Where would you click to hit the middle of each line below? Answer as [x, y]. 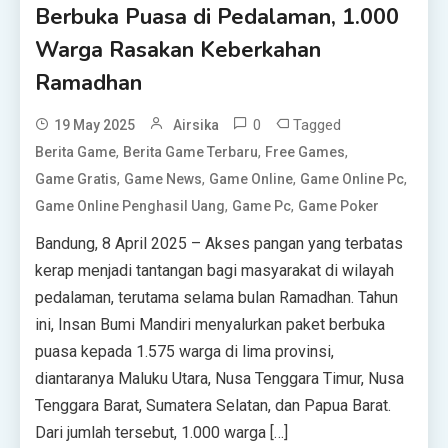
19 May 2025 [95, 125]
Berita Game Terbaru [191, 152]
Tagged [317, 125]
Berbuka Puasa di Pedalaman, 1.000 [217, 17]
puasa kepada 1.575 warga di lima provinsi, [185, 352]
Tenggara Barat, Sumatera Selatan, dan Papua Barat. [213, 406]
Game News [163, 179]
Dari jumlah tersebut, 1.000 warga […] [162, 433]
